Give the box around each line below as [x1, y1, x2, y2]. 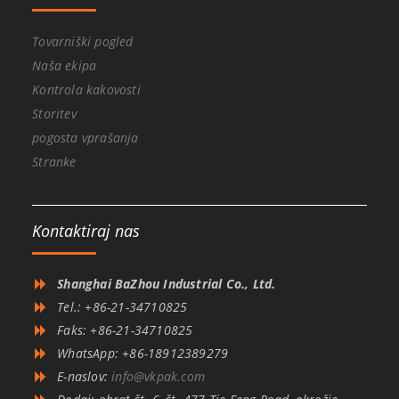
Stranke [32, 153, 77, 171]
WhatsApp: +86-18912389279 [57, 345, 229, 362]
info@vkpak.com [111, 368, 206, 386]
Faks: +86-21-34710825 [57, 322, 193, 339]
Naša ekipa [32, 57, 97, 75]
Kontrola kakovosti [32, 81, 141, 99]
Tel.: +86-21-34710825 [57, 298, 188, 316]
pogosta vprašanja [32, 129, 139, 147]
